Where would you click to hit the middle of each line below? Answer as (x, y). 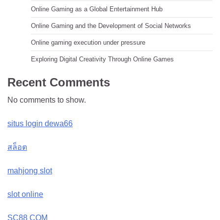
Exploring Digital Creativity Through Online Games (102, 59)
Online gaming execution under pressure (88, 42)
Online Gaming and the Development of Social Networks (111, 26)
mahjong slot (30, 171)
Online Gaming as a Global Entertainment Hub (97, 9)
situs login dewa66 (40, 124)
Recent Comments (59, 82)
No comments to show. (47, 100)
